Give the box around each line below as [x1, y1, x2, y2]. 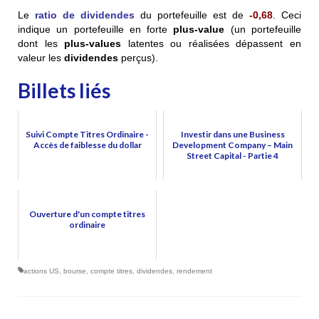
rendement [177, 266, 212, 275]
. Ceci [273, 9, 301, 21]
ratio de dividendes [35, 9, 135, 21]
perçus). [118, 51, 158, 63]
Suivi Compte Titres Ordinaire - [26, 128, 149, 140]
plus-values [64, 37, 122, 49]
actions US [23, 266, 59, 275]
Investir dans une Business [180, 128, 285, 140]
